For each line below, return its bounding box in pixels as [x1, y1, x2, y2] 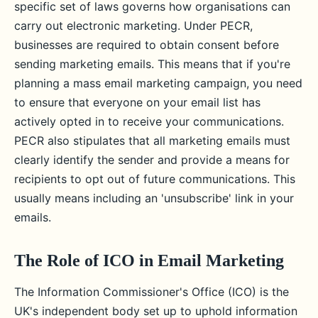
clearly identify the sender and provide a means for [14, 153, 290, 167]
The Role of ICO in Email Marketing [14, 251, 284, 270]
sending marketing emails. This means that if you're [14, 57, 290, 71]
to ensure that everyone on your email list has [14, 95, 261, 109]
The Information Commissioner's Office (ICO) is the [14, 285, 289, 299]
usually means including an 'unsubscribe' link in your [14, 191, 294, 205]
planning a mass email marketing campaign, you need [14, 76, 302, 90]
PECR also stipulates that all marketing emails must [14, 133, 290, 148]
